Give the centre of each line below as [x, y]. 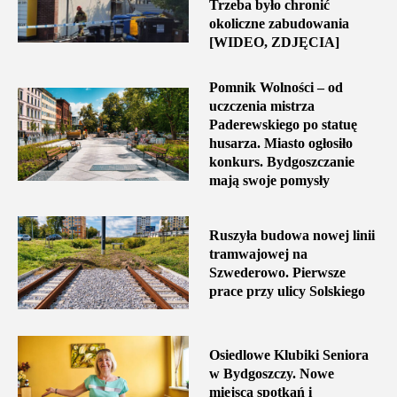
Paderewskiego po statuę [283, 125]
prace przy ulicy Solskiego [287, 291]
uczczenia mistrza [261, 106]
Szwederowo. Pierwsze [277, 272]
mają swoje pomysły [269, 181]
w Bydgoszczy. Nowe [271, 373]
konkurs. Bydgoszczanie [281, 162]
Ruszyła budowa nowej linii [292, 235]
